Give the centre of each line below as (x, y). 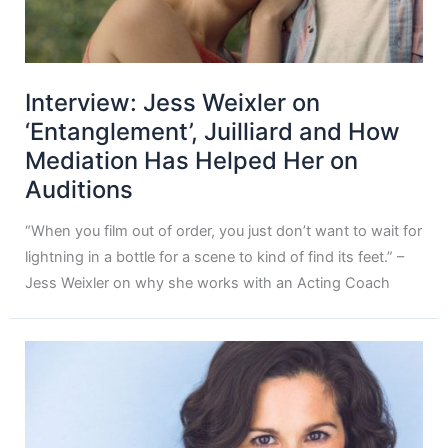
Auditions (79, 189)
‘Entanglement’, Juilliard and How (213, 131)
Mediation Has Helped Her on (192, 160)
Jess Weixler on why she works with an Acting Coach (208, 283)
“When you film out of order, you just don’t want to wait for (224, 231)
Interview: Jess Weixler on (173, 102)
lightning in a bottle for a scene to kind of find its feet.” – (215, 257)
